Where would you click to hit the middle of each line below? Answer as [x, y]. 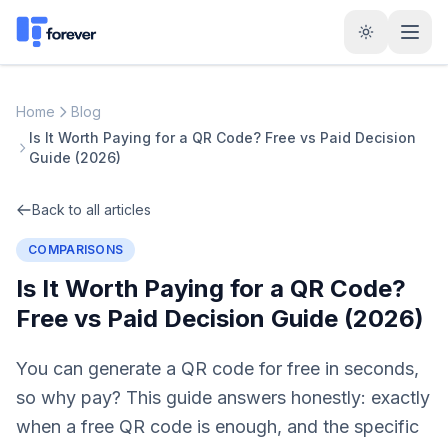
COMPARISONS [76, 249]
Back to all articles [91, 209]
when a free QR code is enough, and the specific [217, 426]
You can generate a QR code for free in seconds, [217, 368]
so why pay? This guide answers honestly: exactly [223, 397]
